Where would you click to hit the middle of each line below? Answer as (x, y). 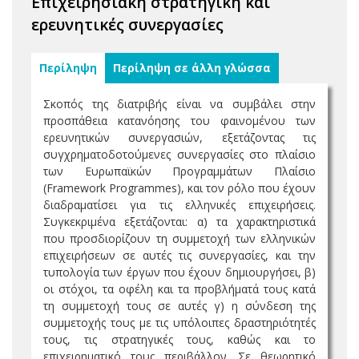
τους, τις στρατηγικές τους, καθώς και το (179, 339)
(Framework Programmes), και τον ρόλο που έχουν (179, 188)
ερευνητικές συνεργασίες (127, 24)
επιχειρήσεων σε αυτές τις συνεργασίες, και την (179, 255)
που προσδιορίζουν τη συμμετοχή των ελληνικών (179, 238)
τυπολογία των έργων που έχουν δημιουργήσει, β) (179, 272)
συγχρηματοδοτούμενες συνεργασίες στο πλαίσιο (179, 154)
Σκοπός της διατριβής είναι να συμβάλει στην (179, 104)
